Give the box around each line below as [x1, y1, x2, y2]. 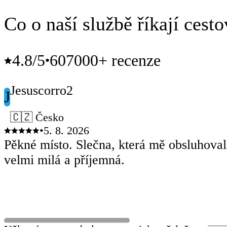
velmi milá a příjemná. [4, 153, 125, 168]
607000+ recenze [50, 51, 161, 70]
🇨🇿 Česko [10, 111, 64, 124]
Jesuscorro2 [10, 83, 73, 98]
